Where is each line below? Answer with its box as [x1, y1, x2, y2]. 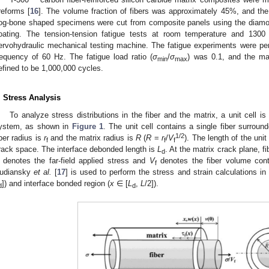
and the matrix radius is [48, 133, 136, 142]
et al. [34, 167, 52, 177]
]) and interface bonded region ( [2, 178, 110, 188]
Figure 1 [71, 121, 104, 131]
